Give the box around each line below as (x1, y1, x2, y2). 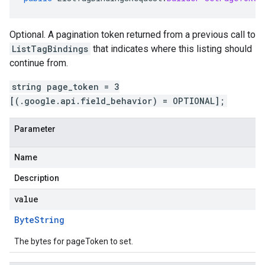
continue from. (9, 57, 68, 69)
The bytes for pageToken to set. (14, 237, 133, 246)
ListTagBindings (12, 43, 88, 54)
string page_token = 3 (12, 81, 119, 92)
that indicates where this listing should (91, 43, 252, 54)
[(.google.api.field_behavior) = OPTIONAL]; (9, 95, 225, 106)
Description (14, 173, 59, 183)
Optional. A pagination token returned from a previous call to (9, 29, 256, 40)
